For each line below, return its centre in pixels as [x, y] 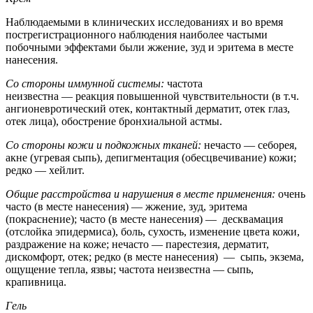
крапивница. [36, 282]
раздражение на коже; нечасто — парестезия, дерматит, [137, 244]
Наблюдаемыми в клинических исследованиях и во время [144, 22]
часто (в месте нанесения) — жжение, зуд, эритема [126, 206]
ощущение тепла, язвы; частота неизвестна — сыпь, [130, 269]
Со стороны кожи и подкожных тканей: [103, 145]
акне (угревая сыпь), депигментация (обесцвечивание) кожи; [151, 157]
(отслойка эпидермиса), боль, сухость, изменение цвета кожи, [153, 231]
